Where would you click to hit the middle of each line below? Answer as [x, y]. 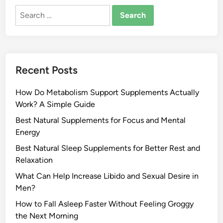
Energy [28, 132]
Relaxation [34, 160]
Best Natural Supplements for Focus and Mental [101, 120]
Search [28, 10]
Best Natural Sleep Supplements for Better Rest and [108, 148]
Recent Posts [47, 70]
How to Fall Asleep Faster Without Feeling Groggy [105, 204]
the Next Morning [47, 216]
